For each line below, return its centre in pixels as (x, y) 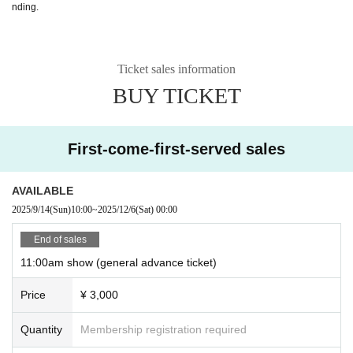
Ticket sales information (176, 69)
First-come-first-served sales (176, 149)
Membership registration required (163, 329)
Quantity (41, 329)
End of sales (60, 239)
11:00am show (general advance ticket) (119, 262)
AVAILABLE (43, 190)
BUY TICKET (176, 95)
